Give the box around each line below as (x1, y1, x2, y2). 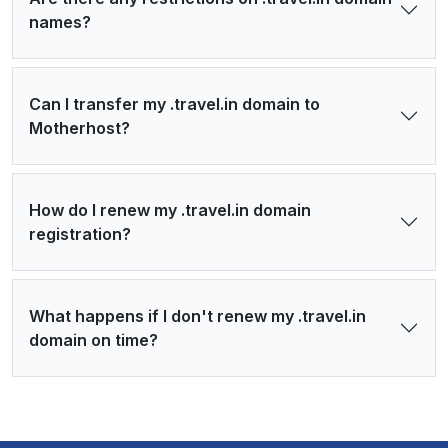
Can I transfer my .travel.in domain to (29, 93, 320, 114)
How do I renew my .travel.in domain (29, 199, 311, 220)
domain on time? (29, 329, 158, 350)
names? (29, 11, 91, 32)
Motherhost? (29, 117, 130, 138)
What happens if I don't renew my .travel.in (29, 305, 366, 326)
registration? (29, 223, 131, 244)
